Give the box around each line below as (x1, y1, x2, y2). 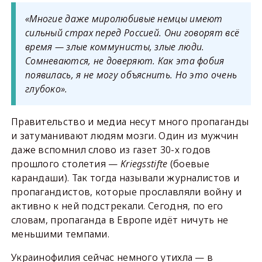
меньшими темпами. (11, 227, 110, 240)
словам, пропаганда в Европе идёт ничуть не (11, 213, 229, 226)
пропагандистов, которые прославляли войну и (11, 185, 242, 198)
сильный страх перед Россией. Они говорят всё (25, 26, 240, 39)
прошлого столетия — (11, 157, 120, 170)
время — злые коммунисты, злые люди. (25, 40, 205, 53)
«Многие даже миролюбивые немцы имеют (25, 12, 223, 25)
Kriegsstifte (120, 157, 168, 170)
